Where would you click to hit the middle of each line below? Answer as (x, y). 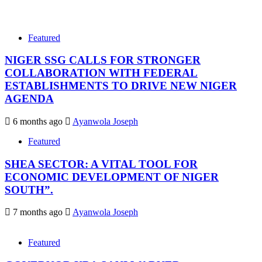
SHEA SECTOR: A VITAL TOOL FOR (101, 164)
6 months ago (38, 122)
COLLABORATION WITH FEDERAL (101, 73)
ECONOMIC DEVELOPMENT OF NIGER (112, 177)
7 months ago (38, 212)
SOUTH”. (29, 189)
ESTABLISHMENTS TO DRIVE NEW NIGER (121, 86)
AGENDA (29, 99)
